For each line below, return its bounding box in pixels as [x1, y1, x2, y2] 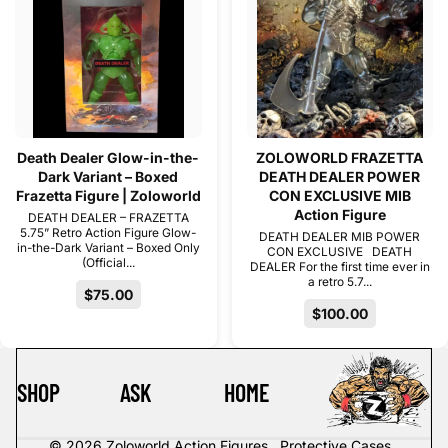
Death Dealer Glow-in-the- [17, 149, 200, 167]
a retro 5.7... [307, 274, 372, 290]
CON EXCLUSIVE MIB [268, 187, 411, 205]
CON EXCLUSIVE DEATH [267, 244, 413, 260]
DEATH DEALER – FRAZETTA [27, 210, 189, 226]
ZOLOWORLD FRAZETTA [256, 149, 424, 167]
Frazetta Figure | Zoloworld [15, 187, 201, 205]
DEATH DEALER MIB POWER [259, 229, 421, 245]
